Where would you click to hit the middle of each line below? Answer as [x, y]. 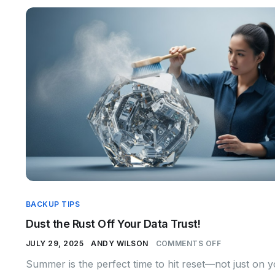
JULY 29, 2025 [55, 243]
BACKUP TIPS [53, 204]
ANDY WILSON [120, 243]
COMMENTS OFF [188, 243]
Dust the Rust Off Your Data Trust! [113, 223]
